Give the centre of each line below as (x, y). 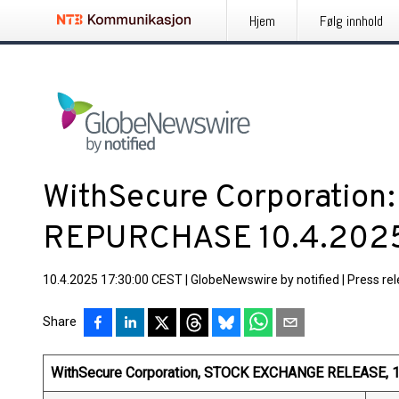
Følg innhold (351, 21)
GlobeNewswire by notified (265, 280)
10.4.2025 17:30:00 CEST (113, 280)
